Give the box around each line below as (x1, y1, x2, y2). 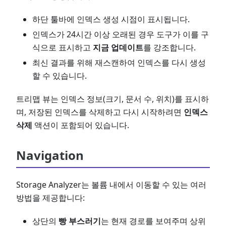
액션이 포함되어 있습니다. (32, 120, 129, 131)
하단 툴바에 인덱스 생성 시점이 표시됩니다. (32, 14, 190, 25)
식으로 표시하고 (32, 42, 93, 53)
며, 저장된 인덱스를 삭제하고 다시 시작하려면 (16, 106, 184, 118)
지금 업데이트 (93, 42, 143, 53)
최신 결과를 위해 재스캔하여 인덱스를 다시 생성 (32, 57, 206, 68)
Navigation (16, 147, 84, 163)
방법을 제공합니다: (16, 192, 85, 203)
